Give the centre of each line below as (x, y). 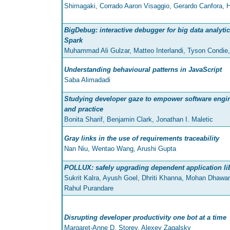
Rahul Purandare (89, 188)
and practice (84, 109)
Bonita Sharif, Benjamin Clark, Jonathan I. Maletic (139, 120)
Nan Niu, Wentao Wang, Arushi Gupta (120, 149)
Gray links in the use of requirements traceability (142, 139)
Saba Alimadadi (87, 80)
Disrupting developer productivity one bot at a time (145, 218)
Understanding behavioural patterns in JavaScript (143, 70)
